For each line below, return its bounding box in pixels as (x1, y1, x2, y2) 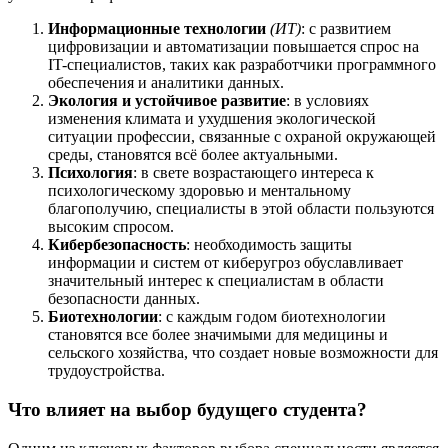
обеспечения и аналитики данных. (48, 74, 284, 92)
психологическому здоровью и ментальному (48, 182, 351, 200)
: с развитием (301, 20, 391, 38)
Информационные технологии (48, 20, 266, 38)
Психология (48, 164, 133, 182)
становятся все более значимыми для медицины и (48, 326, 388, 344)
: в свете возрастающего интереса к (133, 164, 374, 182)
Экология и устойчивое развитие (48, 92, 286, 110)
